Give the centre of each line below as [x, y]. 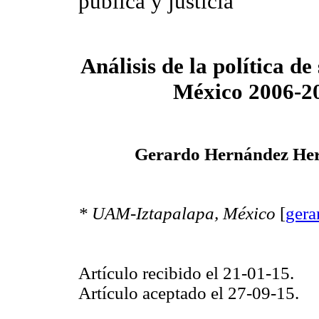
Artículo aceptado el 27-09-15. [189, 293]
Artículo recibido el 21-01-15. [186, 273]
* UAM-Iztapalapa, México [177, 214]
